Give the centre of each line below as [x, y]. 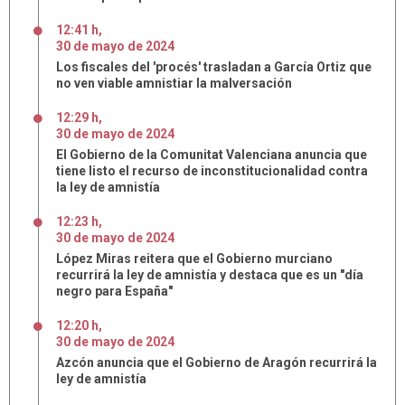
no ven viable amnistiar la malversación [174, 83]
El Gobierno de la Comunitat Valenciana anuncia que [212, 155]
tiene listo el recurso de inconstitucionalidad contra [212, 171]
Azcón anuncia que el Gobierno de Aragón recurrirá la [217, 363]
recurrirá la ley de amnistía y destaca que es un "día [210, 275]
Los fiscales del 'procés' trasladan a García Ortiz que [214, 67]
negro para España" [114, 291]
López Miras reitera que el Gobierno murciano [194, 259]
